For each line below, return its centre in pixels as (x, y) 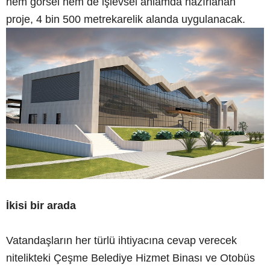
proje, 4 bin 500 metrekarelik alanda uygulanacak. (126, 19)
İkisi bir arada (41, 205)
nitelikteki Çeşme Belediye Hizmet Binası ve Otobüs (130, 258)
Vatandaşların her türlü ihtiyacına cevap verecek (121, 240)
